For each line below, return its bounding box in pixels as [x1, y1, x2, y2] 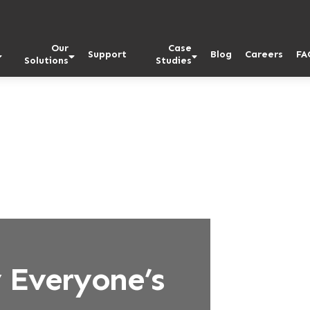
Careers [245, 48, 284, 60]
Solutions [24, 54, 69, 66]
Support [88, 48, 127, 60]
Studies [155, 54, 192, 66]
